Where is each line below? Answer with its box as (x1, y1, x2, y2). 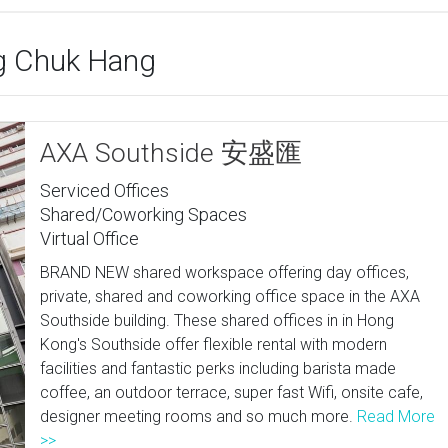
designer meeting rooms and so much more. (40, 407, 358, 426)
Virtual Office (40, 228, 140, 249)
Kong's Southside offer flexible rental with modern (40, 335, 388, 354)
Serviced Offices (40, 180, 170, 201)
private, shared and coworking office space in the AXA (40, 287, 421, 306)
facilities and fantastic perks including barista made (40, 359, 397, 378)
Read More (357, 407, 436, 426)
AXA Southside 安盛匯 (40, 137, 303, 169)
